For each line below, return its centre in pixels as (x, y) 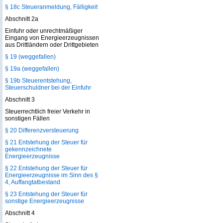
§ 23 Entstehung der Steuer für (46, 194)
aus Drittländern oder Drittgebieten (52, 45)
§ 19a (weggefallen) (32, 69)
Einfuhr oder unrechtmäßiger (44, 31)
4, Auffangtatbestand (33, 182)
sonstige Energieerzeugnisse (45, 201)
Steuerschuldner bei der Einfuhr (48, 88)
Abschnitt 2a (22, 19)
